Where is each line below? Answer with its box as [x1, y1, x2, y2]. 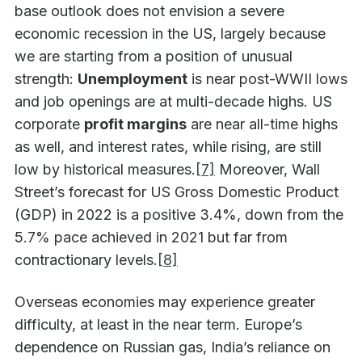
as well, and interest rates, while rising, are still [15, 138, 322, 156]
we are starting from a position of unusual [15, 48, 293, 65]
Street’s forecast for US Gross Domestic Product [15, 183, 339, 201]
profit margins [84, 116, 187, 133]
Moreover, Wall [215, 161, 320, 179]
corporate [15, 116, 84, 133]
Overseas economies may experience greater [15, 293, 315, 311]
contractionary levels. [15, 251, 158, 269]
